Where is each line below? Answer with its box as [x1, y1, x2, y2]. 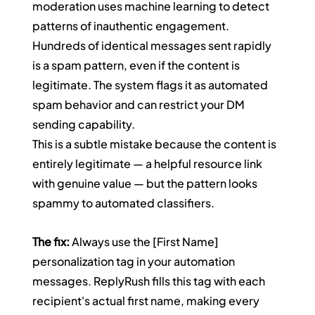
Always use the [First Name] [70, 234, 221, 250]
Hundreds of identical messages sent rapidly [32, 38, 274, 53]
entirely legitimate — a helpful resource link [32, 156, 265, 172]
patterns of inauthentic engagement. [32, 18, 232, 34]
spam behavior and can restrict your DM [32, 97, 247, 112]
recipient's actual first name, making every [32, 293, 262, 309]
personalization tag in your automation [32, 254, 238, 269]
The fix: [32, 234, 70, 250]
